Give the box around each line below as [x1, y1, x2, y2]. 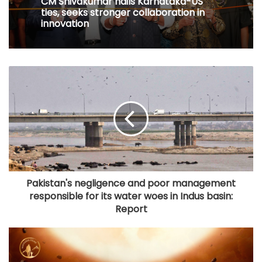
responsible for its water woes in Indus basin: [29, 189, 233, 204]
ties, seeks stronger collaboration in [41, 6, 205, 20]
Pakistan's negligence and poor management [26, 177, 236, 191]
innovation [41, 17, 89, 31]
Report [115, 202, 147, 216]
